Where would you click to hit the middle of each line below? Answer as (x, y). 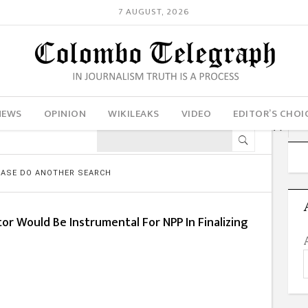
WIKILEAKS (134, 113)
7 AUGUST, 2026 (154, 12)
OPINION (65, 113)
